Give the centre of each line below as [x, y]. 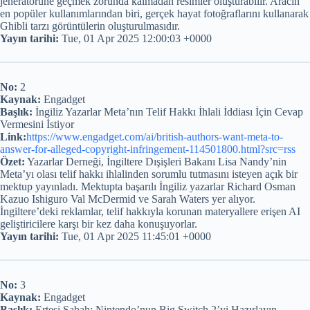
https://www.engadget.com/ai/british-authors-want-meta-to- [155, 137]
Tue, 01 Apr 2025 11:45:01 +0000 [135, 237]
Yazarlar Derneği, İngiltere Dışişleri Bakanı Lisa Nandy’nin [156, 162]
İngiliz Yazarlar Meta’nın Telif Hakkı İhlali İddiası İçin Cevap [168, 112]
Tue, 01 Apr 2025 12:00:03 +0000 [135, 39]
